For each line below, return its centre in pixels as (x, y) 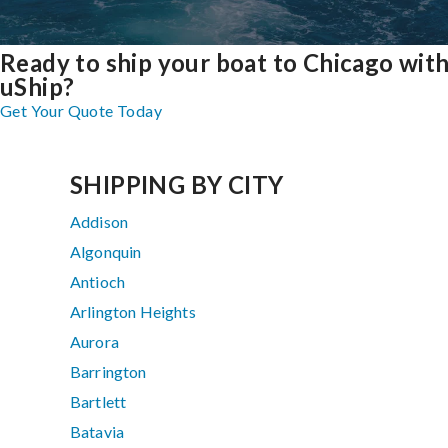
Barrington (108, 372)
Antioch (98, 282)
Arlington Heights (133, 312)
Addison (99, 222)
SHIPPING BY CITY (177, 185)
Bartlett (98, 402)
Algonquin (106, 252)
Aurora (94, 342)
